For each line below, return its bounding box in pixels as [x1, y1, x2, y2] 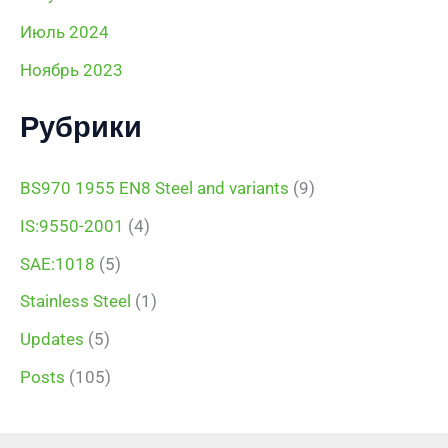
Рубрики [20, 108, 142, 144]
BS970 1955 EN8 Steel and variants [20, 178, 289, 199]
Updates [20, 329, 84, 350]
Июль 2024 [20, 22, 109, 43]
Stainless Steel [20, 291, 131, 312]
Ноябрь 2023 [20, 59, 123, 80]
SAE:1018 [20, 253, 95, 274]
